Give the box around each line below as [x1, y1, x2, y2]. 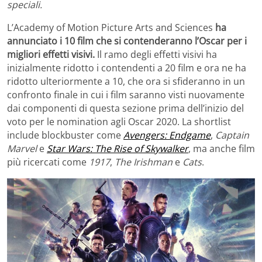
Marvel [7, 142, 37, 156]
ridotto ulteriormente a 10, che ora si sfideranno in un [7, 75, 245, 88]
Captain [215, 129, 249, 142]
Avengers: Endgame [123, 129, 211, 142]
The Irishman [115, 156, 173, 169]
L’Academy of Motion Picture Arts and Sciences [7, 21, 215, 35]
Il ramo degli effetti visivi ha [95, 48, 217, 61]
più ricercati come [7, 156, 89, 169]
